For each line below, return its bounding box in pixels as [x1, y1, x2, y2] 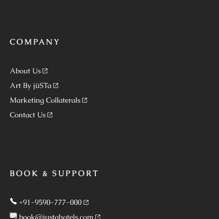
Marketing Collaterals [10, 95, 80, 105]
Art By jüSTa [10, 80, 51, 90]
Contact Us [10, 109, 45, 119]
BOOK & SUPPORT [10, 168, 99, 178]
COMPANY [10, 36, 61, 47]
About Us [10, 66, 41, 75]
